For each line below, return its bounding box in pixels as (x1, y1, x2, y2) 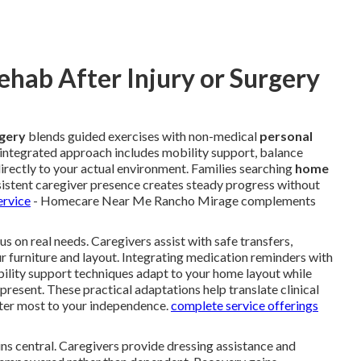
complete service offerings (171, 297, 318, 313)
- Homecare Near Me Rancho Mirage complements (31, 192, 316, 208)
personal (259, 127, 313, 143)
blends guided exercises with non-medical (26, 127, 259, 143)
